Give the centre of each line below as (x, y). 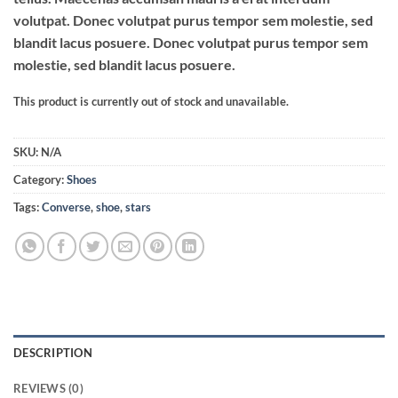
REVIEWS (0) (48, 389)
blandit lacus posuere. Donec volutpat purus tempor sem (191, 42)
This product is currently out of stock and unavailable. (151, 101)
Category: (40, 180)
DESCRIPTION (53, 353)
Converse (66, 207)
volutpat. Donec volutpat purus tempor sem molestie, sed (193, 20)
